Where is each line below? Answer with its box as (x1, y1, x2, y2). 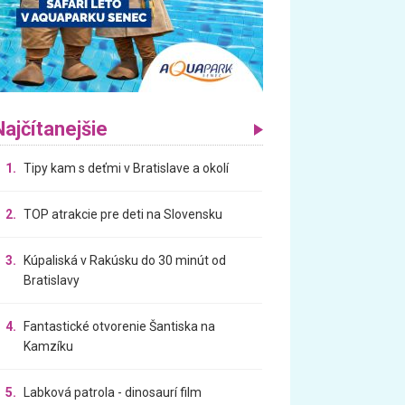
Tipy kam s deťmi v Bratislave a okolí (24, 160, 230, 175)
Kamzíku (24, 338, 74, 353)
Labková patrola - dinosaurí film (24, 384, 202, 400)
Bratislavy (24, 272, 80, 287)
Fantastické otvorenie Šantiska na (24, 318, 216, 334)
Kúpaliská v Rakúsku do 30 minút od (24, 252, 227, 268)
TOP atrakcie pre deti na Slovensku (24, 206, 223, 221)
